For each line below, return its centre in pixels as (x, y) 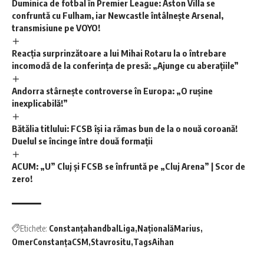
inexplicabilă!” (40, 103)
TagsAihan (154, 242)
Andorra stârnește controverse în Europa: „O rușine (112, 90)
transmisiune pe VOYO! (56, 27)
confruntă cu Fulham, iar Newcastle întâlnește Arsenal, (118, 15)
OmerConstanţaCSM (50, 242)
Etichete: (34, 228)
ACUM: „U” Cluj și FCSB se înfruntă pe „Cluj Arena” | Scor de (128, 166)
